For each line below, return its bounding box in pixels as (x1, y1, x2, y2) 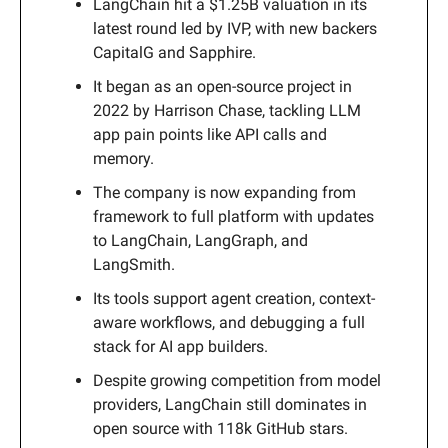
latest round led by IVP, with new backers (93, 19, 377, 39)
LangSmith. (93, 255, 175, 275)
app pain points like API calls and (93, 125, 327, 145)
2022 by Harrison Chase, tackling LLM (93, 101, 361, 121)
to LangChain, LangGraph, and (93, 231, 308, 251)
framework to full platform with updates (93, 207, 374, 227)
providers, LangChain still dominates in (93, 395, 367, 415)
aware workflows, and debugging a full (93, 313, 365, 333)
